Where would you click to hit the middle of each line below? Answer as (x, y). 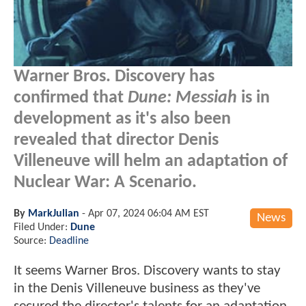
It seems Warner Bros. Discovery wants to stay (147, 270)
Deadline (69, 241)
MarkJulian (54, 213)
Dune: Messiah (182, 98)
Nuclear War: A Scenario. (105, 182)
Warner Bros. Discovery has (114, 76)
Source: (31, 241)
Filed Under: (42, 227)
